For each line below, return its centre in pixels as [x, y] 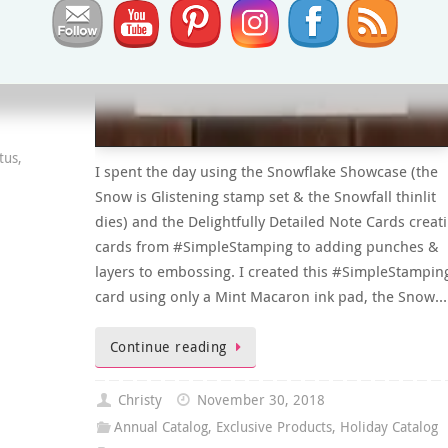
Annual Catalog [160, 426]
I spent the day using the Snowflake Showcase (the [266, 171]
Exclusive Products [273, 426]
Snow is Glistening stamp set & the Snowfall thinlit [265, 196]
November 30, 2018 [260, 399]
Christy [139, 399]
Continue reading [168, 347]
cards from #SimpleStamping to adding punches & [266, 246]
